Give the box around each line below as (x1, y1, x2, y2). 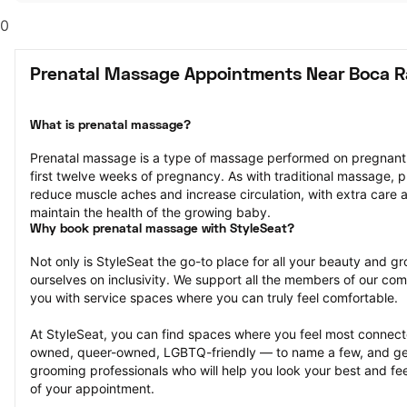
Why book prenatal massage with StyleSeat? (30, 223, 294, 235)
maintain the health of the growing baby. (30, 204, 271, 220)
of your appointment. (30, 381, 154, 396)
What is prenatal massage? (30, 120, 191, 132)
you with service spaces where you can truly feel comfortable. (30, 290, 398, 305)
